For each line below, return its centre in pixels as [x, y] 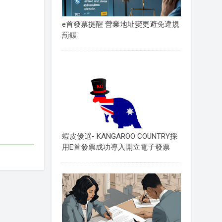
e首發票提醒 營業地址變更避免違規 [120, 24]
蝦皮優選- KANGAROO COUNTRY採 [119, 137]
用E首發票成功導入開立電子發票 [116, 147]
